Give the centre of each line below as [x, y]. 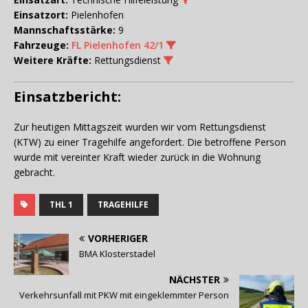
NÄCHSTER [195, 279]
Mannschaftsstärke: [65, 30]
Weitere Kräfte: [53, 60]
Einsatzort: [41, 14]
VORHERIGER [118, 238]
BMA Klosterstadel [117, 253]
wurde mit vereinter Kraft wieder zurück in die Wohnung [137, 157]
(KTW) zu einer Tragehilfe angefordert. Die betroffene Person [150, 142]
